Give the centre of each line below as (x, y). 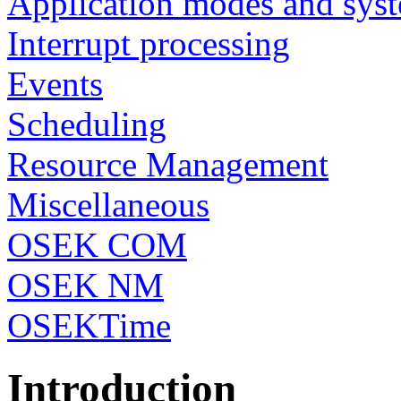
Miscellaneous (108, 204)
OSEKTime (89, 325)
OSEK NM (85, 285)
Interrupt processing (149, 43)
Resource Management (168, 164)
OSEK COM (97, 244)
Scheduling (87, 124)
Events (55, 83)
